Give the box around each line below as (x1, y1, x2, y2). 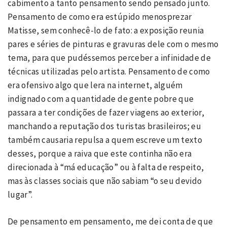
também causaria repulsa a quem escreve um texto (8, 134, 202, 146)
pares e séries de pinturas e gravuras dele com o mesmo (8, 39, 219, 50)
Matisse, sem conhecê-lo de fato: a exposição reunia (8, 25, 204, 36)
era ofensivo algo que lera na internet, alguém (8, 80, 183, 91)
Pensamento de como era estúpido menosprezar (8, 11, 192, 23)
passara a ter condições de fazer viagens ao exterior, (8, 107, 205, 119)
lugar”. (8, 189, 33, 201)
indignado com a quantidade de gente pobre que (8, 93, 194, 105)
